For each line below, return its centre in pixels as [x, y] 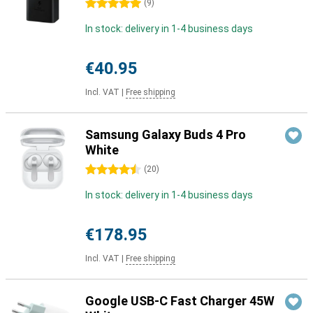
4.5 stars [105, 170]
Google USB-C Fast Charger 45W [180, 301]
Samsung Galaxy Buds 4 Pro [166, 134]
